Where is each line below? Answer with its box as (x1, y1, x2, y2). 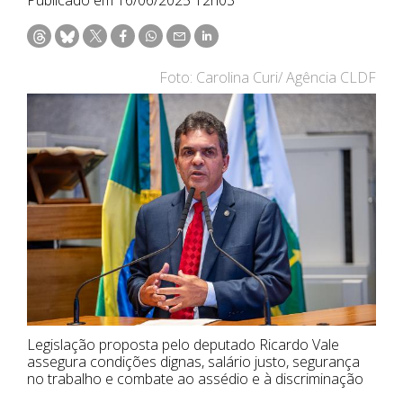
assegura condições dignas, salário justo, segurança (27, 352, 360, 372)
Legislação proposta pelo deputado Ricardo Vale (27, 335, 339, 355)
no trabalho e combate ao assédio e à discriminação (27, 369, 363, 390)
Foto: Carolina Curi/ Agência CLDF (159, 67, 376, 87)
